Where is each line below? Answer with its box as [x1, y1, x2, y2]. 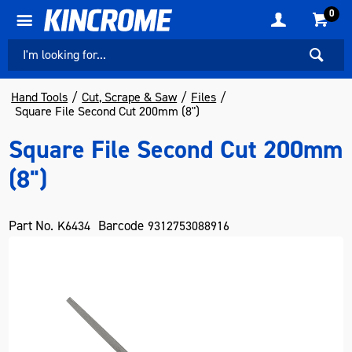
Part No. [9, 217, 54, 234]
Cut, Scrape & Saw [82, 89, 178, 105]
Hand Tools [11, 89, 68, 105]
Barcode [98, 217, 145, 234]
